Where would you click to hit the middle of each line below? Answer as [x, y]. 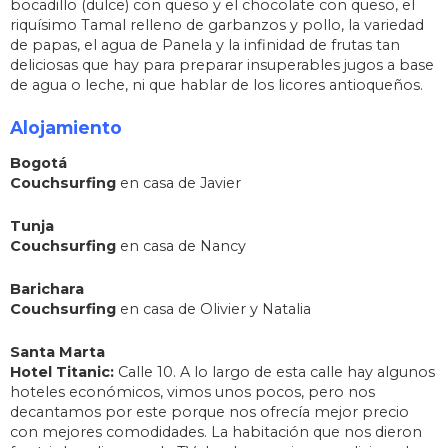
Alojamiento [66, 128]
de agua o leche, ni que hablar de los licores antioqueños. [216, 85]
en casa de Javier [178, 183]
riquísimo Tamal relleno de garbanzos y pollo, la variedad [217, 25]
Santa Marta [57, 352]
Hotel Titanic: [62, 372]
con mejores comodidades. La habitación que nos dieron [216, 432]
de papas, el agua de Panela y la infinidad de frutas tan [205, 45]
